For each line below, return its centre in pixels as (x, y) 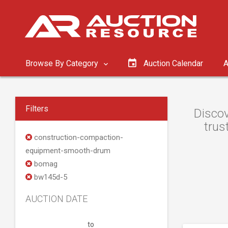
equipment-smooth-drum (68, 151)
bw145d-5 (50, 177)
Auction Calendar (173, 63)
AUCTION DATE (56, 199)
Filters (37, 109)
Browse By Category (63, 63)
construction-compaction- (78, 137)
